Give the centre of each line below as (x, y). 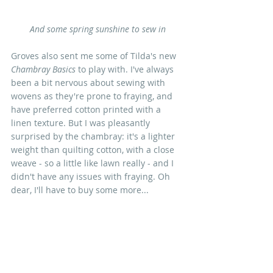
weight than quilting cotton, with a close (94, 149)
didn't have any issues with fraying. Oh (92, 176)
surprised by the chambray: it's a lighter (94, 136)
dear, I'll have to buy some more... (80, 190)
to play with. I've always (126, 69)
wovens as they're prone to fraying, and (93, 96)
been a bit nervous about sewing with (89, 82)
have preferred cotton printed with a (88, 109)
